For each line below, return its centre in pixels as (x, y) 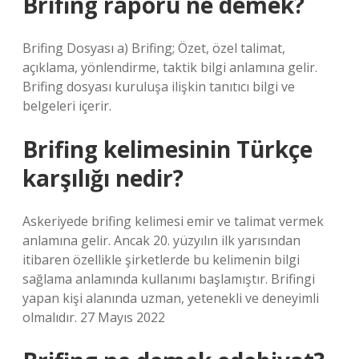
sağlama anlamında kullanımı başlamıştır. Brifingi (169, 279)
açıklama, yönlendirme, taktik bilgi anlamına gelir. (170, 67)
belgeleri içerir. (67, 106)
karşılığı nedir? (103, 178)
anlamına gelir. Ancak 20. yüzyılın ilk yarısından (161, 240)
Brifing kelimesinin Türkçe (167, 149)
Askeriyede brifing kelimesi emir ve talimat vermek (173, 221)
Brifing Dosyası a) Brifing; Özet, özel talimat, (154, 48)
